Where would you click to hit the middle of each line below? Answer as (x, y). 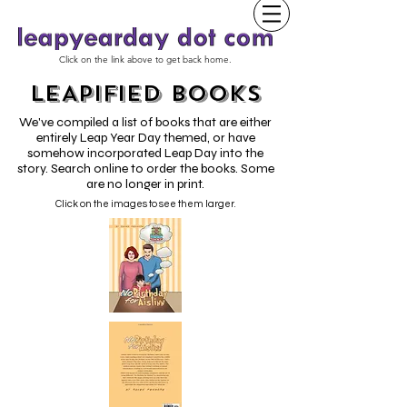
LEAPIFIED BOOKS (145, 94)
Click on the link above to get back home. (145, 60)
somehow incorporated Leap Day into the (145, 153)
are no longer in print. (145, 184)
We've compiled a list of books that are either (145, 122)
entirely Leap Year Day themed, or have (145, 138)
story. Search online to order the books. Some (145, 169)
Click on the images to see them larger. (145, 204)
